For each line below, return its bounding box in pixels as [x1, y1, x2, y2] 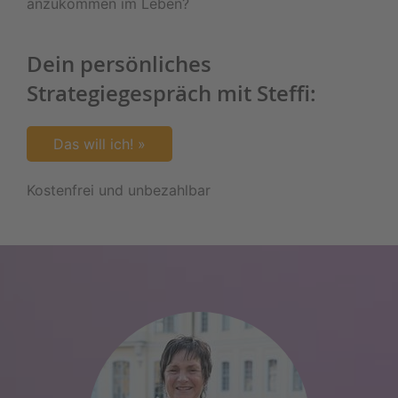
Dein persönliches [27, 50, 211, 78]
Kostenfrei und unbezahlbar [27, 181, 211, 199]
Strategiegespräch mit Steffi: [27, 79, 316, 107]
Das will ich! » [53, 135, 146, 153]
